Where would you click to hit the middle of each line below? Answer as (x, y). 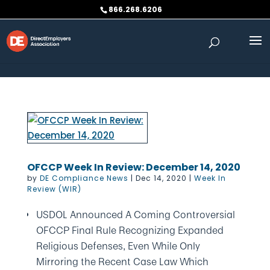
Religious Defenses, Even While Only (118, 246)
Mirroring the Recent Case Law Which (122, 262)
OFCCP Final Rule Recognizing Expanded (130, 230)
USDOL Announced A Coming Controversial (135, 215)
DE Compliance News (84, 178)
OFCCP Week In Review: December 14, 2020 (133, 167)
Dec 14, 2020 (161, 178)
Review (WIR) (54, 189)
